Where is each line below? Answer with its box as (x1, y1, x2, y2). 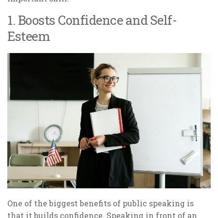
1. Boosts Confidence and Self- (7, 11, 177, 28)
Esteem (7, 27, 50, 44)
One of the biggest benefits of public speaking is (7, 198, 194, 209)
